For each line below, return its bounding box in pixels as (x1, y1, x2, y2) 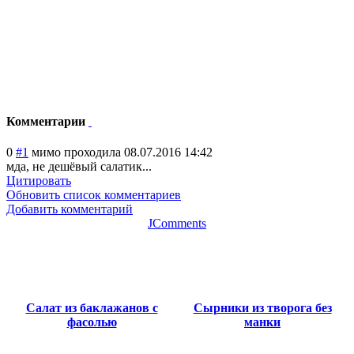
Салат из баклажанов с (25, 301, 158, 315)
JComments (148, 217, 206, 231)
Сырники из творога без (193, 301, 332, 315)
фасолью (66, 315, 117, 330)
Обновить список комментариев (6, 188, 181, 202)
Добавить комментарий (6, 202, 133, 217)
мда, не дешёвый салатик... (6, 160, 152, 174)
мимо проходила (32, 145, 121, 160)
